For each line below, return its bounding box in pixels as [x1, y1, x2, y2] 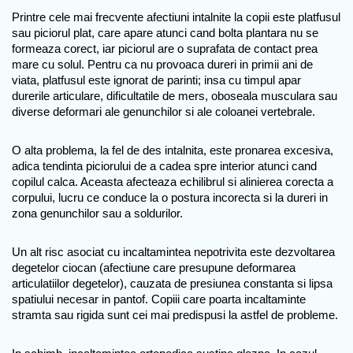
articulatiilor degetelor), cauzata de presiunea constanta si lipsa [12, 277, 333, 290]
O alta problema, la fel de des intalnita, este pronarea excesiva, [12, 143, 333, 157]
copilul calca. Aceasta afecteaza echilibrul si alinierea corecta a [12, 175, 333, 188]
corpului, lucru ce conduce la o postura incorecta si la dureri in [12, 191, 328, 204]
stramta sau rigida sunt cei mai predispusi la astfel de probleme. [12, 308, 341, 321]
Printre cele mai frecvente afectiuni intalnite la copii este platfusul [12, 10, 340, 24]
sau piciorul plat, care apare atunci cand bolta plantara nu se [12, 26, 318, 39]
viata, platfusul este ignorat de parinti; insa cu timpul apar [12, 73, 301, 87]
